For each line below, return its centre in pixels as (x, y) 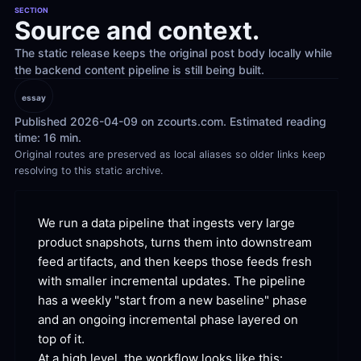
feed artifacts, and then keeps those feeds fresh (175, 261)
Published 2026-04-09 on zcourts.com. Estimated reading (170, 121)
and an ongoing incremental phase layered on (168, 320)
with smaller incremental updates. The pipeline (172, 281)
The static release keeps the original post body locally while (173, 53)
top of (54, 339)
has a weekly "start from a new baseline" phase (172, 300)
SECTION (31, 10)
